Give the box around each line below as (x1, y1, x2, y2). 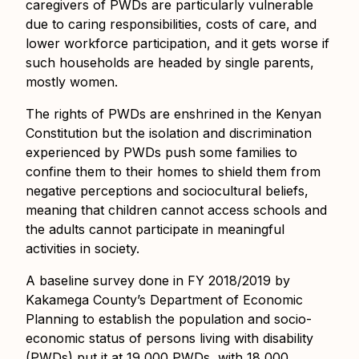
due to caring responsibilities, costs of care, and (26, 16, 317, 33)
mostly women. (26, 74, 118, 91)
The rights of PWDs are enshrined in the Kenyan (26, 106, 321, 123)
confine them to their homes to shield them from (26, 163, 321, 180)
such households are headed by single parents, (26, 54, 314, 71)
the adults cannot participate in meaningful (26, 221, 284, 238)
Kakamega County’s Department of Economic (26, 292, 303, 309)
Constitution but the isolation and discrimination (26, 125, 312, 142)
